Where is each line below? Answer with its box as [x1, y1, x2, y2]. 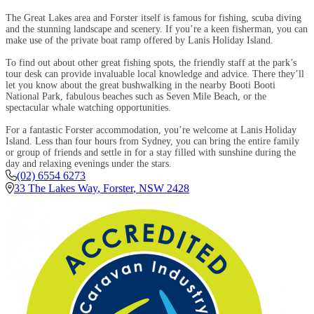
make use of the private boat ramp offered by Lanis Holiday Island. [6, 34, 273, 46]
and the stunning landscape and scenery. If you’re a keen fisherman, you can [6, 23, 308, 34]
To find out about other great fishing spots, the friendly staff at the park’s [6, 57, 296, 68]
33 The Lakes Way [14, 182, 97, 194]
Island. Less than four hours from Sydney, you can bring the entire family [6, 135, 299, 146]
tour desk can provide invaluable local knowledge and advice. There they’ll [6, 68, 304, 79]
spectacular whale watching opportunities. [6, 102, 171, 113]
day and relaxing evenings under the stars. [6, 158, 172, 169]
